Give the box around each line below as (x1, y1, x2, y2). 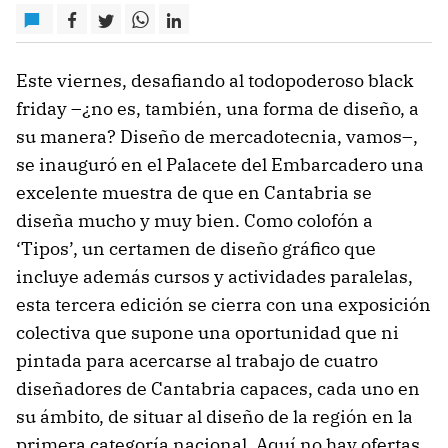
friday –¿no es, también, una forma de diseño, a (16, 97, 419, 120)
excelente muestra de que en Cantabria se (16, 181, 372, 204)
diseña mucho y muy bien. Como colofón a (16, 209, 373, 232)
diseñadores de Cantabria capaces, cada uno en (16, 377, 420, 400)
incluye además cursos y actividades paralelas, (16, 265, 413, 288)
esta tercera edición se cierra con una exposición (16, 293, 431, 316)
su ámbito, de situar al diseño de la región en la (16, 405, 413, 428)
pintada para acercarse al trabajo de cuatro (16, 349, 378, 372)
